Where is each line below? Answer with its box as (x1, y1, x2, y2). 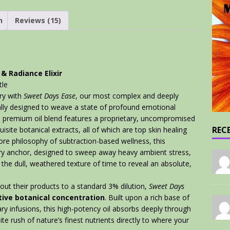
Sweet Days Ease (24, 91, 75, 101)
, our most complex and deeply (75, 91, 179, 101)
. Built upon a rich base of (105, 193, 189, 203)
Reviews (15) (15, 15, 61, 25)
